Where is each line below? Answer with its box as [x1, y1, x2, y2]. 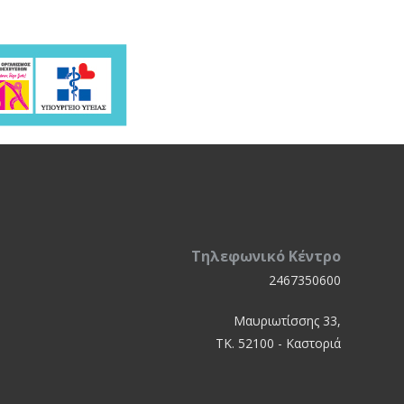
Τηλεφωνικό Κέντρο [191, 245, 341, 266]
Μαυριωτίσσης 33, [234, 311, 341, 329]
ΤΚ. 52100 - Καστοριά [216, 334, 341, 352]
